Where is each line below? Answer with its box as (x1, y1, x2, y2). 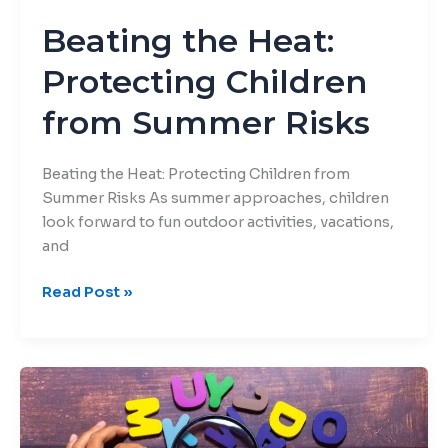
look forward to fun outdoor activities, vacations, (41, 213, 394, 232)
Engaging (40, 368, 110, 387)
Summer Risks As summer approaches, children (41, 189, 389, 208)
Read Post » (41, 283, 133, 302)
